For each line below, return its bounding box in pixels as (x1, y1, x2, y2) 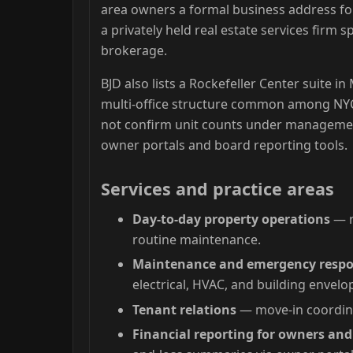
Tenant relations (132, 300, 236, 318)
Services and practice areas (101, 176, 334, 200)
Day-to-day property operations (132, 210, 330, 228)
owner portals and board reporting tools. (101, 136, 347, 154)
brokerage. (101, 41, 167, 59)
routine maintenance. (132, 230, 261, 248)
